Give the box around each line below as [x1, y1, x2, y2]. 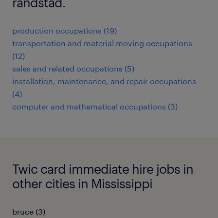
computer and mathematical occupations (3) [12, 102, 178, 111]
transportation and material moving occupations [12, 38, 192, 48]
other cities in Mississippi [12, 176, 152, 191]
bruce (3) [12, 207, 45, 216]
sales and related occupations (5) [12, 64, 134, 73]
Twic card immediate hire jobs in [12, 161, 193, 176]
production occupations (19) [12, 26, 117, 35]
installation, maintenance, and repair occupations [12, 76, 196, 86]
